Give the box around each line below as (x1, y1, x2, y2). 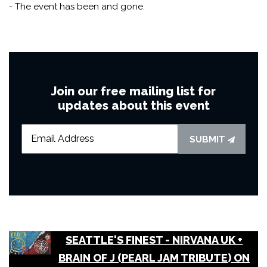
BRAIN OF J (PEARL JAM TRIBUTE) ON (58, 251, 250, 264)
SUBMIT (189, 133, 228, 145)
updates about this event (57, 98, 210, 113)
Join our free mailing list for (51, 83, 216, 98)
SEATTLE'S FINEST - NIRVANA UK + (66, 233, 243, 246)
